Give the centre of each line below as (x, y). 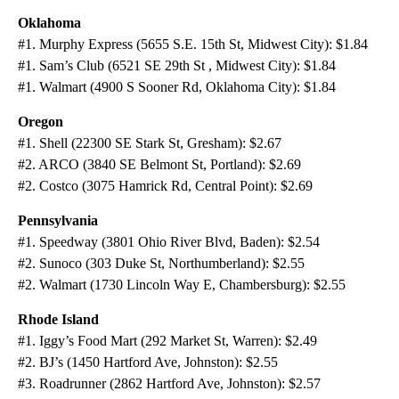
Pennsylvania (58, 221)
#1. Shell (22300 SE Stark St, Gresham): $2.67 (150, 143)
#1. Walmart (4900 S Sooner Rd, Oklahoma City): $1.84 (177, 87)
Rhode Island (58, 320)
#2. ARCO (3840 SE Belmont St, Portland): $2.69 (159, 165)
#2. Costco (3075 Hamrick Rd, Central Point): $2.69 (165, 186)
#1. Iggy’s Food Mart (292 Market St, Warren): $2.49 (167, 341)
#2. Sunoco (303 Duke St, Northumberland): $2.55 (161, 264)
